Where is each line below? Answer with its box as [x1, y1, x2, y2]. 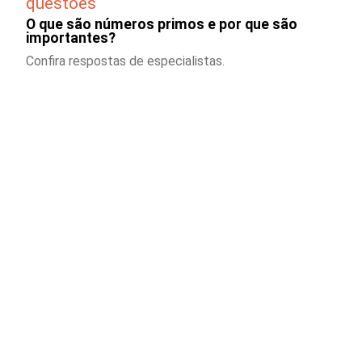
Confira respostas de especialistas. [26, 53, 225, 69]
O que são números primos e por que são [26, 15, 297, 32]
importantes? [26, 29, 116, 46]
